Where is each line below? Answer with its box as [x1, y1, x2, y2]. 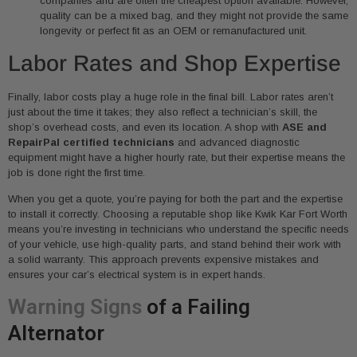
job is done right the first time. [8, 167, 145, 179]
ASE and [282, 121, 327, 134]
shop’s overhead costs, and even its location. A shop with [8, 121, 282, 134]
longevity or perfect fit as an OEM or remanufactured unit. [40, 25, 307, 37]
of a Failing [142, 294, 250, 319]
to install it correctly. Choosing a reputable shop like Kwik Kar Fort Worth [8, 208, 347, 221]
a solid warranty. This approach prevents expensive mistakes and [8, 253, 319, 266]
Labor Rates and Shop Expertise [8, 51, 341, 76]
